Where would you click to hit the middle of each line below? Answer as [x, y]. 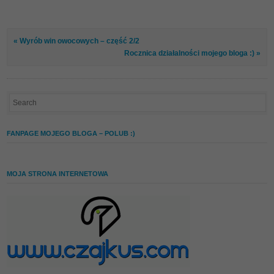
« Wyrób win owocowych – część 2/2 [77, 41]
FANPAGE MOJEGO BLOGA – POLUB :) [71, 133]
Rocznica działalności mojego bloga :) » [192, 54]
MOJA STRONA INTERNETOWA [58, 173]
